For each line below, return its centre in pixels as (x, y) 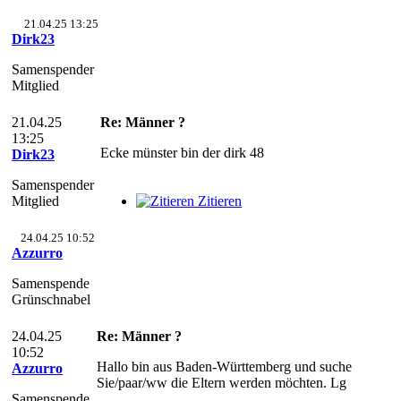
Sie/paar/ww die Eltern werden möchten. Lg (222, 383)
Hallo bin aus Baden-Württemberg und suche (224, 367)
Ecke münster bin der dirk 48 (182, 153)
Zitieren (220, 201)
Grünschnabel (51, 299)
